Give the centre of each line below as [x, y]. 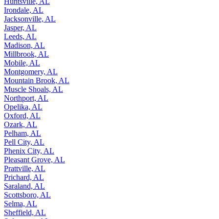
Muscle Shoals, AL [33, 89]
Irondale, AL [24, 10]
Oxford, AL [22, 115]
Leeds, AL [20, 36]
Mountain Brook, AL [37, 80]
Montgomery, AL [31, 71]
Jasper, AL [20, 27]
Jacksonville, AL [30, 19]
